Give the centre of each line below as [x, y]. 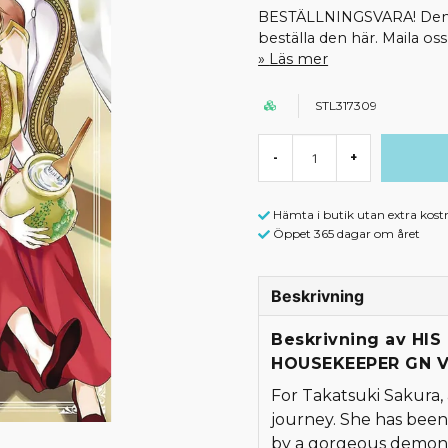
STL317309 [346, 105]
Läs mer [299, 59]
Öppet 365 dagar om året [347, 233]
